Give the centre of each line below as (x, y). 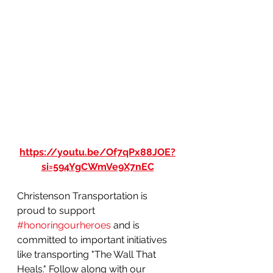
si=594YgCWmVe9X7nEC (97, 166)
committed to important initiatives (93, 239)
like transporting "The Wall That (88, 254)
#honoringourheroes (64, 225)
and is (126, 225)
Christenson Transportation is (83, 196)
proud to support (57, 210)
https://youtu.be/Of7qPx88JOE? (97, 152)
